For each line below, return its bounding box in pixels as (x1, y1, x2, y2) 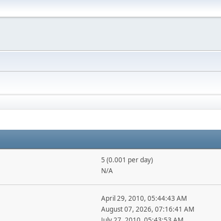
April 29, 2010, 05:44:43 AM (101, 194, 187, 203)
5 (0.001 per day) (101, 155, 153, 164)
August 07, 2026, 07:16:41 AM (101, 205, 194, 214)
